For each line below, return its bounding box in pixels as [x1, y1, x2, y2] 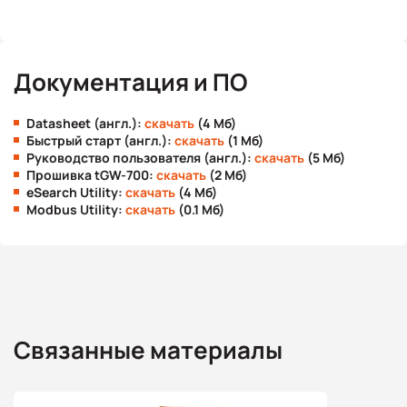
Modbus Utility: [26, 201, 125, 218]
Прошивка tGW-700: [26, 166, 156, 184]
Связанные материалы [14, 333, 283, 366]
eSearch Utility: [26, 184, 125, 201]
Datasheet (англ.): [26, 114, 144, 132]
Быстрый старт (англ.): [26, 132, 174, 149]
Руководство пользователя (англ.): [26, 149, 254, 166]
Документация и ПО [14, 65, 247, 98]
